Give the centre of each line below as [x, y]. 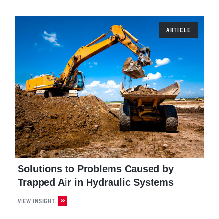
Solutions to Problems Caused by [96, 169]
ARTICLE [179, 30]
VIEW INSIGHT [36, 201]
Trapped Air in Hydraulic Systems [96, 182]
